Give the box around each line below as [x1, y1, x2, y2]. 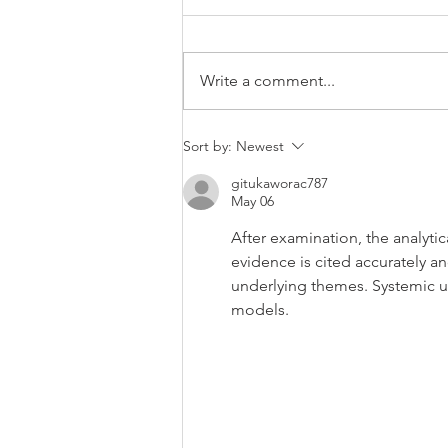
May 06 [231, 192, 274, 211]
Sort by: [183, 137, 232, 156]
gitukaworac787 [231, 174, 328, 193]
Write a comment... [200, 71, 335, 91]
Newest [236, 137, 284, 156]
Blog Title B [207, 45, 289, 72]
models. [231, 300, 289, 320]
